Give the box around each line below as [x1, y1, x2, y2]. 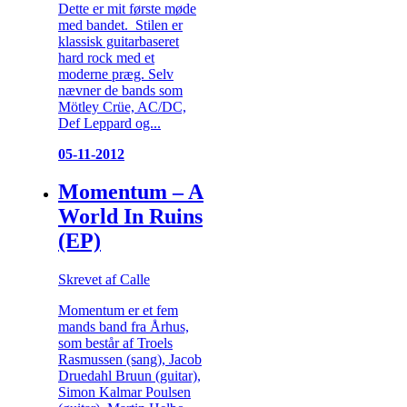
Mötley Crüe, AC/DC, [58, 98, 186, 114]
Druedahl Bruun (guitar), [58, 368, 201, 384]
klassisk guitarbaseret [58, 33, 179, 49]
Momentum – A [58, 180, 203, 204]
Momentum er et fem [58, 303, 178, 319]
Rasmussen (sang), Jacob [58, 352, 202, 368]
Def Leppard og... [58, 114, 161, 131]
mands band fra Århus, [58, 319, 189, 335]
